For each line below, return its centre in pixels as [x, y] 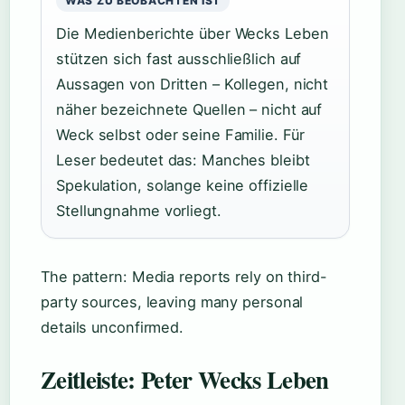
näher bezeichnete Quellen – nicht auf [189, 109]
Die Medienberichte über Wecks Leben [193, 33]
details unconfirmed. [112, 327]
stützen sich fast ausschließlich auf [179, 59]
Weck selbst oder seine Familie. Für [180, 135]
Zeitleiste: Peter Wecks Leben [185, 379]
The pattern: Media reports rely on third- [184, 277]
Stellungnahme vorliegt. [139, 211]
